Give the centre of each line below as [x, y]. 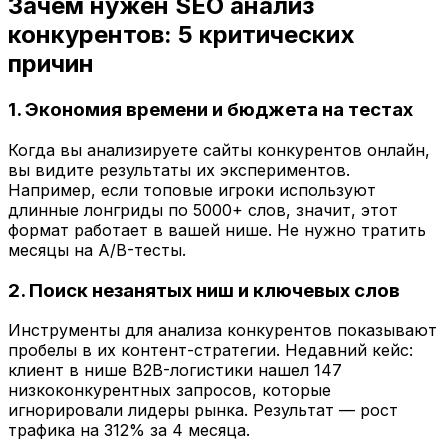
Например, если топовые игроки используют [192, 190]
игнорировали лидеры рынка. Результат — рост [203, 410]
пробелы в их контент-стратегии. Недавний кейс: [210, 350]
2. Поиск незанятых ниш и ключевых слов [204, 290]
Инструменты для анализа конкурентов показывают [222, 330]
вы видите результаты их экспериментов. [179, 170]
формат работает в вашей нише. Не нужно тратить [217, 230]
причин [51, 64]
